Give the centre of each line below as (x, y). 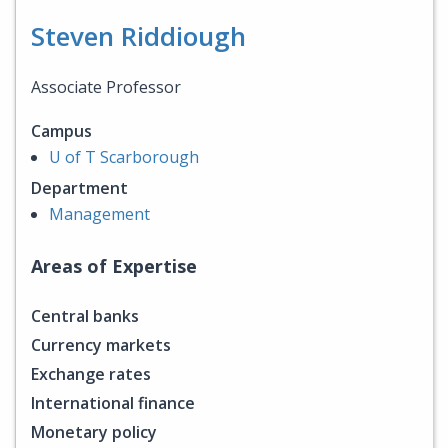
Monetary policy (94, 431)
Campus (61, 130)
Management (99, 213)
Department (79, 187)
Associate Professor (106, 86)
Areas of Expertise (114, 265)
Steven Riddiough (138, 35)
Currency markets (101, 344)
